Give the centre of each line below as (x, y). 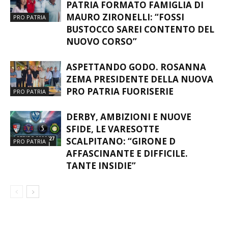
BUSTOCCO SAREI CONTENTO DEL (140, 29)
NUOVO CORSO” (102, 41)
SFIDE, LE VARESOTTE (113, 129)
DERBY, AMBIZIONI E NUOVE (129, 117)
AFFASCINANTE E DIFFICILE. (127, 153)
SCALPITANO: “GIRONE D (121, 141)
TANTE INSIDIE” (101, 165)
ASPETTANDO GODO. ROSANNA (136, 67)
